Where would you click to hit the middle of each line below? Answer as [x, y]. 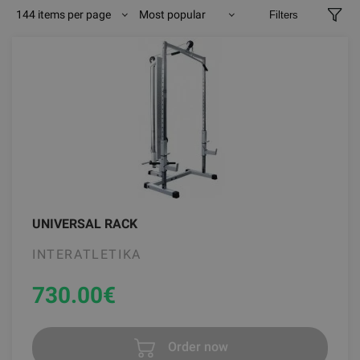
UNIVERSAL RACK [85, 224]
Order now [196, 347]
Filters [283, 15]
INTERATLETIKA [87, 254]
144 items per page [63, 14]
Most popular [172, 14]
